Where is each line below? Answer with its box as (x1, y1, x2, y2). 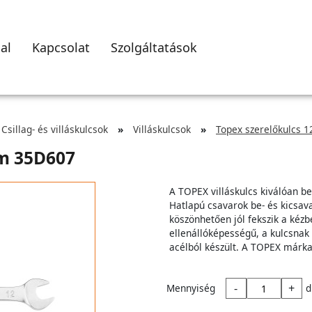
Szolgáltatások (111, 38, 197, 56)
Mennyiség (166, 281, 215, 295)
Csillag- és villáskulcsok (1, 123, 108, 136)
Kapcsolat (32, 38, 90, 56)
